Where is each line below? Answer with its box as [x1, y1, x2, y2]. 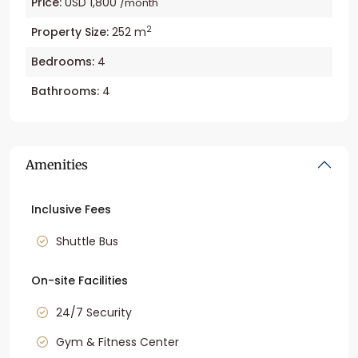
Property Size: [31, 23, 109, 40]
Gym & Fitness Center [56, 333, 179, 350]
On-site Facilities [31, 272, 128, 288]
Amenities [26, 156, 88, 173]
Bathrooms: [31, 82, 99, 99]
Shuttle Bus [56, 233, 118, 249]
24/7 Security [56, 304, 132, 320]
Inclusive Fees [31, 201, 111, 217]
